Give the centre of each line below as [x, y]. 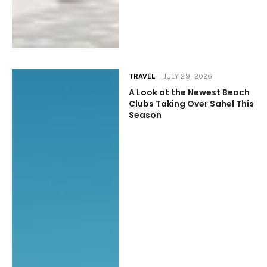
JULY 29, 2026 [188, 76]
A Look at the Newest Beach [189, 92]
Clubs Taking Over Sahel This [191, 103]
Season [145, 115]
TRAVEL [142, 76]
